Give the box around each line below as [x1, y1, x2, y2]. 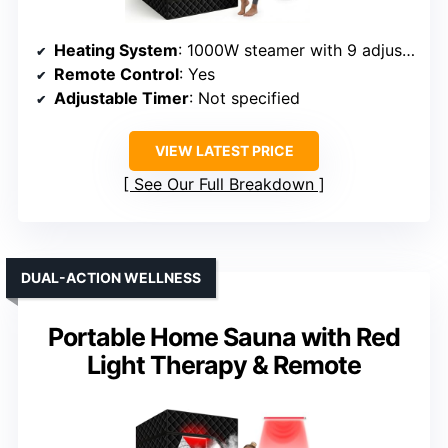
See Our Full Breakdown [134, 174, 314, 195]
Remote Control [54, 64, 179, 85]
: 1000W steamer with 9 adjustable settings [178, 40, 402, 61]
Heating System [54, 40, 178, 61]
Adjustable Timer [54, 88, 189, 109]
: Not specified [189, 88, 300, 109]
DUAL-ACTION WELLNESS [21, 269, 201, 287]
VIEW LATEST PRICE [154, 142, 294, 160]
